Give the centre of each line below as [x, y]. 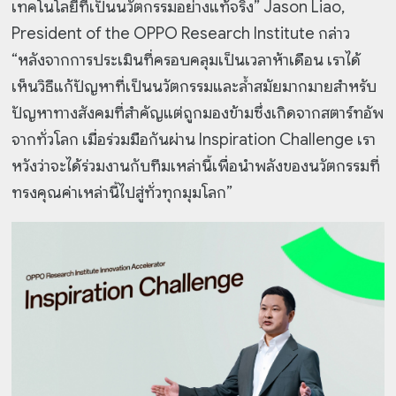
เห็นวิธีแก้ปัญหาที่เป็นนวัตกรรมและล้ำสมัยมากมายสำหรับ [194, 87]
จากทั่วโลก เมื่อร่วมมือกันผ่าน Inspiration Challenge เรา [194, 140]
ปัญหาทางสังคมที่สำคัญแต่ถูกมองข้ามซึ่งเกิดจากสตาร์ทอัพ [198, 114]
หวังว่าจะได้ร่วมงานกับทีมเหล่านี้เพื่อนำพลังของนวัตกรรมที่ [196, 167]
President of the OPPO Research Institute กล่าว [181, 34]
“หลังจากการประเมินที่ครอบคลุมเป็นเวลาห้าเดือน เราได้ [187, 61]
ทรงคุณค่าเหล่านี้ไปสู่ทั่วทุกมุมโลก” [122, 193]
